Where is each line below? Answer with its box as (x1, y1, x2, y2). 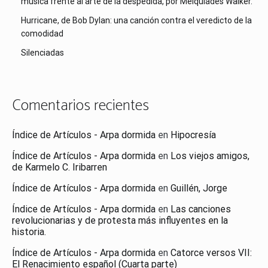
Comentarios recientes (12, 92, 149, 118)
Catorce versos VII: (170, 247, 252, 259)
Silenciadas (21, 47, 64, 57)
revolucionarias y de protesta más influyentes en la (12, 215, 228, 227)
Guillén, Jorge (170, 182, 227, 194)
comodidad (21, 28, 63, 38)
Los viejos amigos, (170, 150, 249, 162)
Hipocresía (170, 129, 216, 141)
